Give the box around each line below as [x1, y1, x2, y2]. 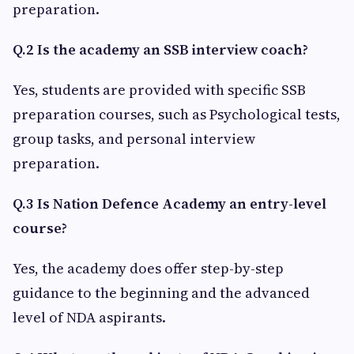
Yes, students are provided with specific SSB [13, 80, 306, 100]
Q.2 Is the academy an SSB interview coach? [13, 40, 308, 59]
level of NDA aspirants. [13, 307, 166, 327]
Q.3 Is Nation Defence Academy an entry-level [13, 194, 326, 213]
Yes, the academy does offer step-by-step [13, 258, 284, 278]
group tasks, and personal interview [13, 129, 255, 149]
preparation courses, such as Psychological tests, [13, 104, 341, 124]
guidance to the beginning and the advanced [13, 283, 310, 303]
